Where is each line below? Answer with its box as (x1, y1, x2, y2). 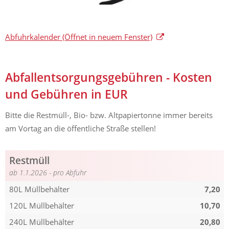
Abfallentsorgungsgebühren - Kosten (5, 70, 212, 85)
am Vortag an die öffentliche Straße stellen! (5, 123, 156, 134)
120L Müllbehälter (9, 200, 74, 211)
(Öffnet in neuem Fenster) (60, 32, 152, 42)
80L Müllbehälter (9, 184, 70, 195)
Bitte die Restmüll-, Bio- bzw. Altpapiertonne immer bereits (5, 110, 213, 121)
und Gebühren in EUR (5, 86, 128, 102)
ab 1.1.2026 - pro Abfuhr (9, 168, 86, 178)
